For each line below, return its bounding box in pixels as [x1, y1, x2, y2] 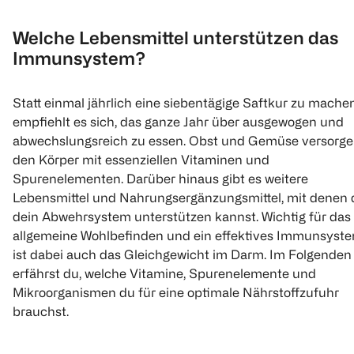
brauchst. [13, 303, 69, 318]
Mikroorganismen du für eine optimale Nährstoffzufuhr [13, 284, 339, 299]
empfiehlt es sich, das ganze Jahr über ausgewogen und [13, 114, 344, 129]
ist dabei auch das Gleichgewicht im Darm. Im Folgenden [13, 247, 352, 262]
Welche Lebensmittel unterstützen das [13, 28, 338, 48]
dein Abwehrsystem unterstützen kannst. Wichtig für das [13, 209, 351, 224]
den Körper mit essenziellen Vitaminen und [13, 152, 269, 167]
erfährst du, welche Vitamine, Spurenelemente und [13, 265, 316, 281]
